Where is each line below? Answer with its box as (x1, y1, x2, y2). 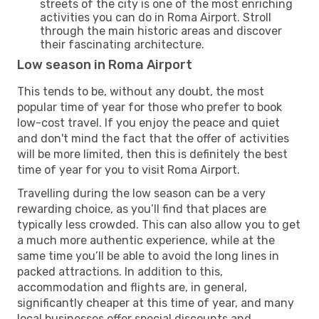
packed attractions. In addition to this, (17, 264, 223, 278)
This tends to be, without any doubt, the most (17, 84, 264, 98)
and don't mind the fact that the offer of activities (17, 131, 289, 145)
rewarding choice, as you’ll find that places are (17, 202, 266, 216)
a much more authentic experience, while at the (17, 233, 275, 247)
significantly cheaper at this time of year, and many (17, 296, 294, 310)
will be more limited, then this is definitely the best (17, 147, 288, 161)
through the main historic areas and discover (40, 23, 282, 38)
